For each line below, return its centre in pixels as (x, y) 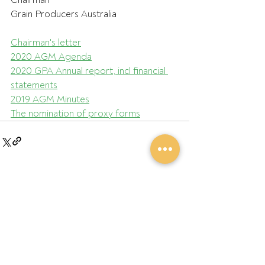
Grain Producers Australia (64, 14)
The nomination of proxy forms (75, 114)
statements (34, 85)
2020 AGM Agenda (51, 57)
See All (177, 184)
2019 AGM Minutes (50, 99)
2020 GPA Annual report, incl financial (89, 71)
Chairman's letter (46, 43)
